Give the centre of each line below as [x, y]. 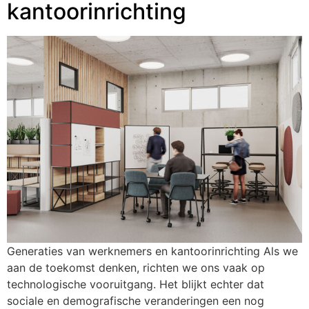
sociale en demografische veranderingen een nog [136, 300]
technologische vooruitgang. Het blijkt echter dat [136, 284]
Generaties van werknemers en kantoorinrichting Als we [152, 251]
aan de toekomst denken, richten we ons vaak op [136, 267]
